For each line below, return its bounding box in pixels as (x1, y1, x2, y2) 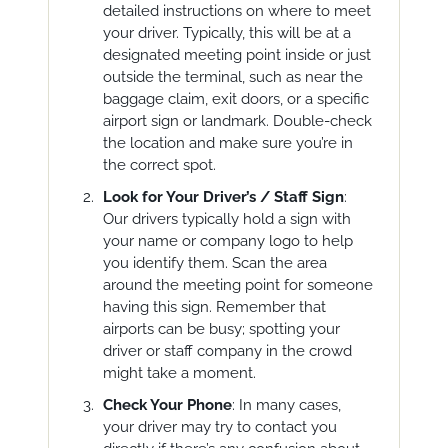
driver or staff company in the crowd (102, 342, 352, 360)
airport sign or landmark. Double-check (102, 112, 372, 130)
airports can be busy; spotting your (102, 320, 340, 338)
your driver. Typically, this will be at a (102, 24, 351, 42)
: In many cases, (231, 396, 341, 414)
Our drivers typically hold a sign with (102, 210, 351, 228)
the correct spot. (102, 156, 216, 174)
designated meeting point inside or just (102, 46, 371, 64)
